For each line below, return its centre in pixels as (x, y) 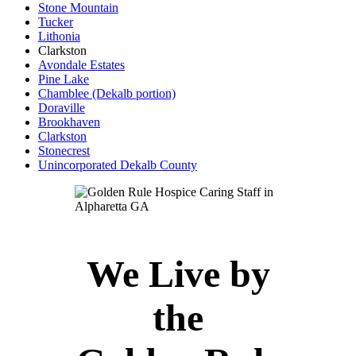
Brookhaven (69, 122)
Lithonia (59, 37)
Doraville (62, 108)
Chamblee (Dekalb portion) (107, 94)
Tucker (56, 22)
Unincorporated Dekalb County (118, 165)
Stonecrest (64, 151)
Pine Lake (64, 79)
